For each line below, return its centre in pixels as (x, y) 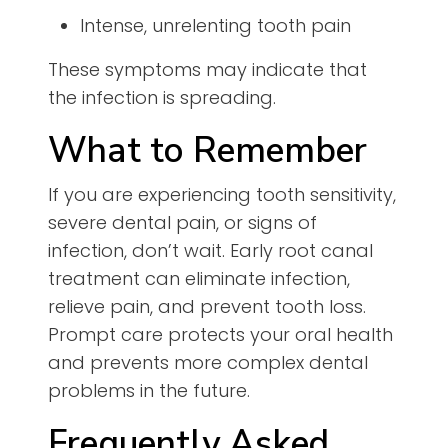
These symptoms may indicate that (207, 70)
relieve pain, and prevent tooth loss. (207, 307)
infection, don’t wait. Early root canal (210, 251)
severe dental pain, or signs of (182, 223)
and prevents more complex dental (208, 363)
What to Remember (208, 151)
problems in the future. (149, 391)
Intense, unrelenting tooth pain (215, 26)
